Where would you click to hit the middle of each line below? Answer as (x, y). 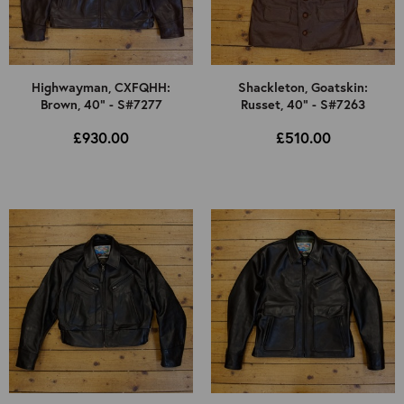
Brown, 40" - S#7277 (101, 105)
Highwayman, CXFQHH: (101, 87)
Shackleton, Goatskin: (303, 87)
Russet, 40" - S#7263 (303, 105)
